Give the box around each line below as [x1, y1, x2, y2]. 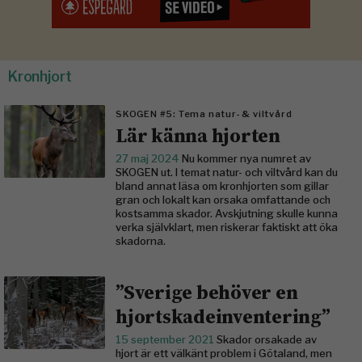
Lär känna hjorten [116, 122, 280, 149]
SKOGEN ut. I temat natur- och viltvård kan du [116, 166, 338, 179]
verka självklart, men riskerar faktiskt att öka [116, 221, 338, 234]
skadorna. [116, 234, 166, 247]
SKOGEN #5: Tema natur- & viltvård [116, 108, 293, 120]
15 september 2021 [116, 333, 217, 346]
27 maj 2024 [116, 152, 182, 165]
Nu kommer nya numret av [182, 152, 311, 165]
